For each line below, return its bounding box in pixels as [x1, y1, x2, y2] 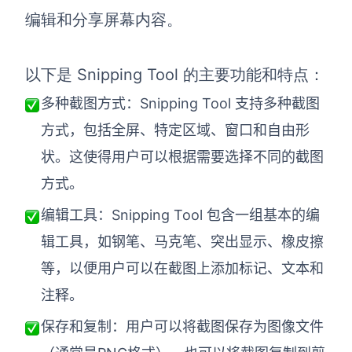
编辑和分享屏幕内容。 [25, 9, 182, 29]
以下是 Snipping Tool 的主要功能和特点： [25, 64, 324, 84]
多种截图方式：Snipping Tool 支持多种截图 [41, 94, 320, 112]
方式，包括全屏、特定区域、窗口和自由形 [41, 121, 310, 138]
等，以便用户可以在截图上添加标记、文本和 [41, 259, 324, 277]
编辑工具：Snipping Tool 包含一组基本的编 [41, 206, 320, 223]
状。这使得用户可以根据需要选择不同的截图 [41, 148, 324, 165]
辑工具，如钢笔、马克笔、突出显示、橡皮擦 [41, 233, 324, 250]
